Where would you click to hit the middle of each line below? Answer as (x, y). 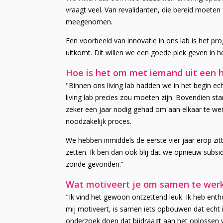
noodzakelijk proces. (99, 121)
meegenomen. (89, 21)
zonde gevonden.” (95, 164)
